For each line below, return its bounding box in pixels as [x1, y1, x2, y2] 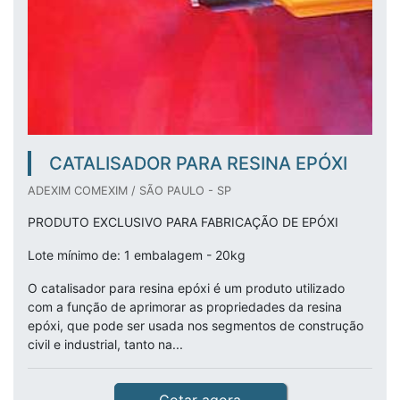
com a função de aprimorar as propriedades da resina [28, 299, 342, 314]
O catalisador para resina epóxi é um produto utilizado [28, 280, 345, 296]
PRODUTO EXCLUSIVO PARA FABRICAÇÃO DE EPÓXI [28, 214, 342, 229]
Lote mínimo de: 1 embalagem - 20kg [28, 247, 246, 262]
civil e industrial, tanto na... [28, 337, 183, 352]
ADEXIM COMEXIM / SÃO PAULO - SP [28, 184, 231, 197]
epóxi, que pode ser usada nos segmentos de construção [28, 318, 363, 333]
